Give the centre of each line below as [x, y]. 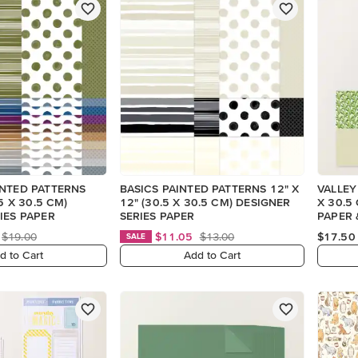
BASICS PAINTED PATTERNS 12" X [209, 188]
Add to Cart [213, 255]
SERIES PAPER [157, 215]
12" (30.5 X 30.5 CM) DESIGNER [205, 202]
